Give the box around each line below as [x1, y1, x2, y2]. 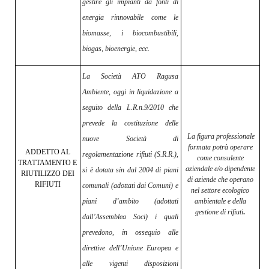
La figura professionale [187, 132, 255, 141]
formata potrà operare [187, 143, 253, 152]
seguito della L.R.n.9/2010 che [82, 103, 178, 112]
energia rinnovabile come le [82, 13, 178, 22]
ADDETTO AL [25, 148, 70, 157]
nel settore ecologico [191, 186, 250, 195]
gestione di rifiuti [195, 208, 244, 217]
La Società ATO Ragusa [82, 72, 178, 81]
